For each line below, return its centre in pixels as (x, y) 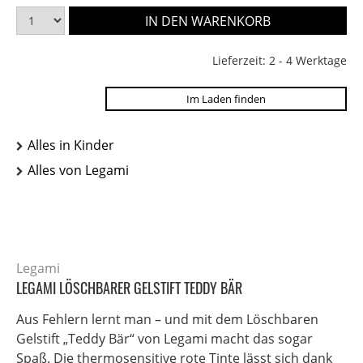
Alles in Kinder (71, 145)
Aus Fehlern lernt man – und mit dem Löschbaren (167, 320)
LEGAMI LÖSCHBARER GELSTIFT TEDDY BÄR (129, 288)
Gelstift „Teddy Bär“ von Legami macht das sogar (164, 339)
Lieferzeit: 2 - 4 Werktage (280, 61)
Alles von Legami (78, 171)
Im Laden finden (226, 99)
